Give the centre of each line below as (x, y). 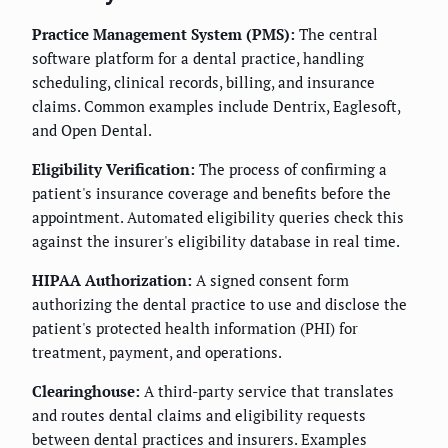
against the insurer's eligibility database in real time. (216, 241)
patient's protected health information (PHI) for (195, 328)
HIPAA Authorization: (112, 280)
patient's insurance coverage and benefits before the (211, 193)
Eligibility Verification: (113, 169)
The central (336, 34)
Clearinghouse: (86, 391)
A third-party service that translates (267, 391)
